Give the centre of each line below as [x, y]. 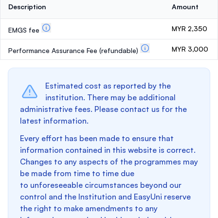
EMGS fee [25, 30]
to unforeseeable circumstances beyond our [101, 185]
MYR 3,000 [190, 49]
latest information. [54, 121]
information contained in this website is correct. [108, 150]
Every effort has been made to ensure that [97, 138]
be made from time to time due [77, 173]
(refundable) [119, 50]
